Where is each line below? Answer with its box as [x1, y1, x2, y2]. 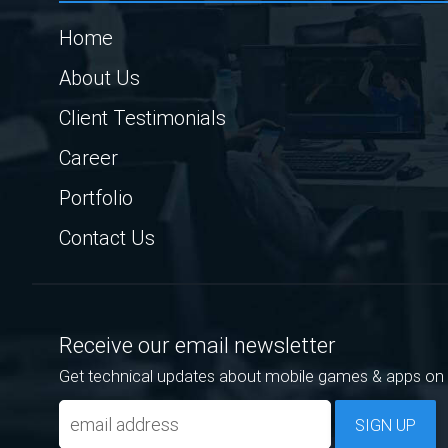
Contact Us [59, 224, 155, 250]
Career [59, 144, 118, 170]
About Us [59, 64, 140, 90]
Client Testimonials [59, 104, 226, 130]
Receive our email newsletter [59, 331, 336, 359]
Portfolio [59, 184, 133, 210]
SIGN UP [355, 414, 416, 435]
